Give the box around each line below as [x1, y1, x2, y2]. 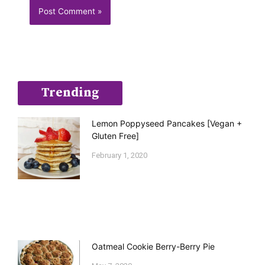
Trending [41, 85, 99, 101]
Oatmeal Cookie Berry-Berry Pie [92, 241, 215, 251]
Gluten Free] [92, 131, 139, 141]
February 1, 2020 [92, 151, 147, 160]
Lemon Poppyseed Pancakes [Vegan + [92, 118, 242, 129]
